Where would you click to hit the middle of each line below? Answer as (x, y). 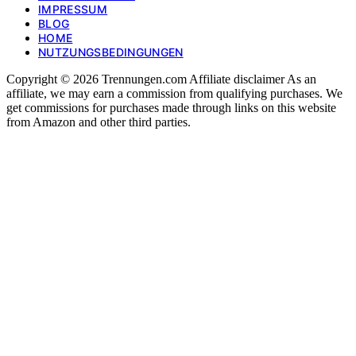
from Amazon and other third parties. (99, 122)
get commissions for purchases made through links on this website (171, 107)
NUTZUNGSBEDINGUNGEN (111, 52)
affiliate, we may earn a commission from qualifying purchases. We (174, 93)
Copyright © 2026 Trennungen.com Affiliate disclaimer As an (161, 79)
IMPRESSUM (73, 9)
